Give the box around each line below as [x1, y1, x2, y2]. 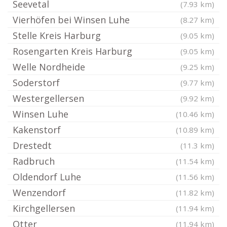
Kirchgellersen [13, 202, 75, 214]
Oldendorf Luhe [13, 171, 81, 183]
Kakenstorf [13, 124, 61, 136]
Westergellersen [13, 92, 84, 104]
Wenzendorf [13, 186, 66, 199]
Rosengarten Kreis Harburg [13, 45, 132, 57]
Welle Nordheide [13, 61, 85, 73]
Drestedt [13, 139, 52, 152]
